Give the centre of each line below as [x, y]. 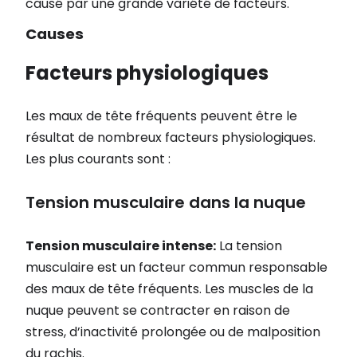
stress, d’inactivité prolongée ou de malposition [173, 331]
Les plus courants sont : [98, 159]
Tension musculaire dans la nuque [166, 202]
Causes [55, 34]
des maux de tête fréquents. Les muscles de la [169, 288]
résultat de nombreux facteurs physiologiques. [171, 138]
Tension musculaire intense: [121, 245]
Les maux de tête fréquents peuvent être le [161, 116]
